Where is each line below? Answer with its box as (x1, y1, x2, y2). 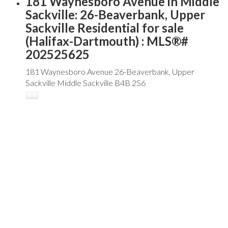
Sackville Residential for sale (25, 20, 184, 36)
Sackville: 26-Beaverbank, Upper (25, 7, 205, 22)
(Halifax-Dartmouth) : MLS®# (25, 34, 188, 49)
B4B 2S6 (115, 78, 146, 88)
